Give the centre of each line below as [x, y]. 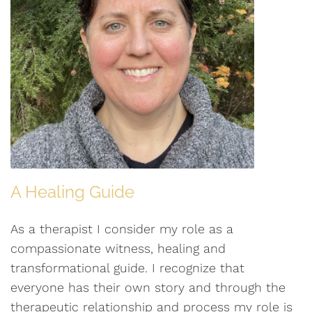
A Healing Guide [72, 192]
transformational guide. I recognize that [127, 268]
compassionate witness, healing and [118, 249]
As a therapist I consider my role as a [122, 229]
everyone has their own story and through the [148, 288]
